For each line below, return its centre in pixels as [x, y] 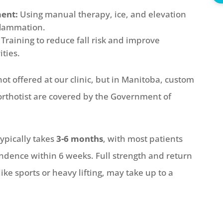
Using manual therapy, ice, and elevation [102, 14]
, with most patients [143, 139]
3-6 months [80, 139]
